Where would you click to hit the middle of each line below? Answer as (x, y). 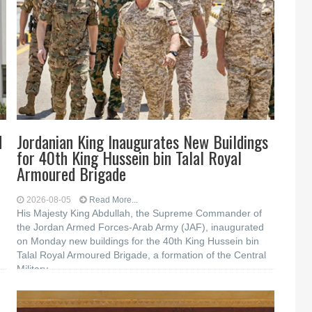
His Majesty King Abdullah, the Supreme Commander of (140, 213)
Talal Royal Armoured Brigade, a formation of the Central (142, 255)
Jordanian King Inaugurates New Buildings (143, 141)
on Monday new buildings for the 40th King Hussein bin (138, 241)
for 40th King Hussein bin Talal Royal (130, 157)
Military (33, 269)
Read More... (114, 200)
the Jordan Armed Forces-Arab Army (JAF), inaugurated (141, 227)
